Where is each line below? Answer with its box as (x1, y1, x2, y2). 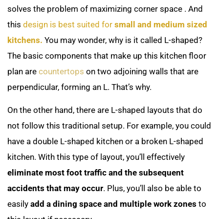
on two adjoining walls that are (84, 66, 198, 77)
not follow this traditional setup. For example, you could (7, 120, 211, 131)
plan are (7, 66, 39, 77)
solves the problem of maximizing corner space (7, 4, 184, 14)
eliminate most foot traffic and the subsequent (7, 167, 184, 177)
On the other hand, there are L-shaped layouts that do (7, 105, 202, 115)
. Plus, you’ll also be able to (103, 183, 201, 193)
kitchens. (7, 35, 43, 45)
